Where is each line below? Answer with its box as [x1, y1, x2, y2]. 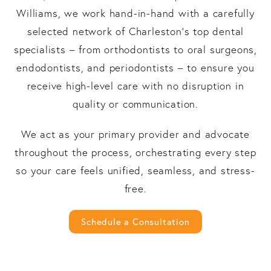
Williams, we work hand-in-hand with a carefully [16, 6, 255, 19]
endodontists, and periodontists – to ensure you [16, 60, 255, 74]
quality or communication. [72, 97, 198, 110]
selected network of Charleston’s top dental [27, 24, 244, 38]
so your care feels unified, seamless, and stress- [16, 163, 255, 177]
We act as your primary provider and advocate [21, 127, 250, 140]
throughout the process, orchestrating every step [15, 145, 256, 158]
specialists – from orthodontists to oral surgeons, [14, 42, 257, 56]
